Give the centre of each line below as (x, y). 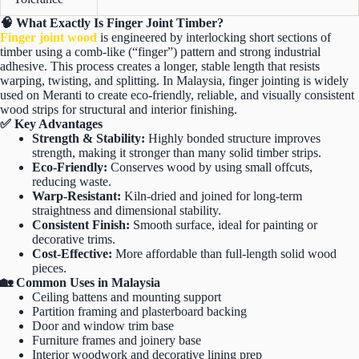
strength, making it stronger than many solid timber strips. (177, 153)
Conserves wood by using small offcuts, (210, 167)
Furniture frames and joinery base (117, 341)
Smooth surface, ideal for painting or (224, 225)
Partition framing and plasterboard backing (139, 312)
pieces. (49, 268)
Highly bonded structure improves (233, 139)
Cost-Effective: (72, 254)
